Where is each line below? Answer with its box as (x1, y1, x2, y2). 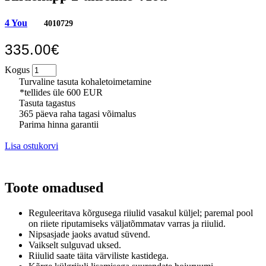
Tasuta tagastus (17, 97, 75, 108)
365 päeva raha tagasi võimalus (17, 108, 136, 119)
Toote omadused (5, 179, 103, 195)
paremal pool (204, 207, 253, 218)
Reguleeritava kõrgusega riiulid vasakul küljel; (28, 207, 204, 218)
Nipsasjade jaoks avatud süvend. (28, 229, 150, 239)
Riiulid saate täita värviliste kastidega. (28, 250, 169, 261)
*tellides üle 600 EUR (20, 87, 103, 97)
